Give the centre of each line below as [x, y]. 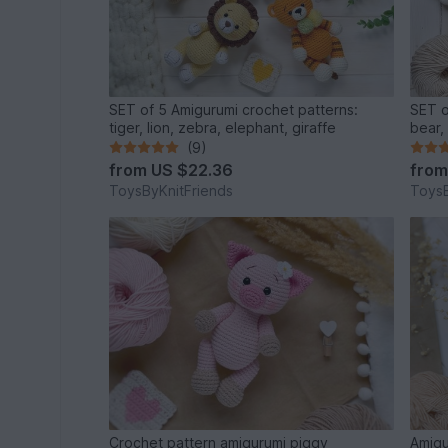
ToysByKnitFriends [171, 190]
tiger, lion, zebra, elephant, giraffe [223, 127]
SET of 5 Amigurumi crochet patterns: [234, 109]
